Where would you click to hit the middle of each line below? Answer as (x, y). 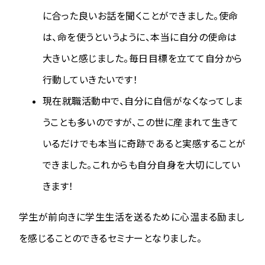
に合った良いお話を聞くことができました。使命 (140, 16)
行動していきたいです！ (91, 80)
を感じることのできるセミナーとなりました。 (111, 238)
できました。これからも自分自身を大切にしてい (142, 165)
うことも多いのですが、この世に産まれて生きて (141, 122)
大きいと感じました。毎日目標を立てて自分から (143, 58)
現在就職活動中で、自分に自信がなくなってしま (143, 101)
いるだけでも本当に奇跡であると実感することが (144, 143)
